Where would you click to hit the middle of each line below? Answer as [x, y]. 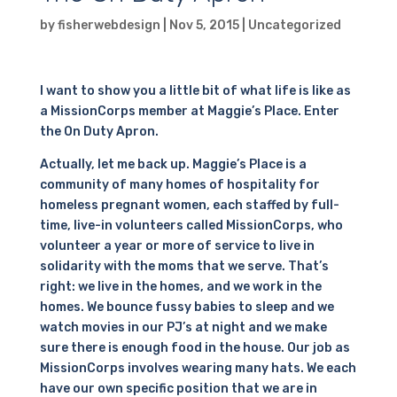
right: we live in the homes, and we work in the [180, 286]
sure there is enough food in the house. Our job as [195, 347]
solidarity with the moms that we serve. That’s [184, 266]
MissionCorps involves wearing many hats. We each [198, 368]
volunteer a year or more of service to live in [177, 245]
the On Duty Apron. [99, 131]
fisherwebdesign [109, 25]
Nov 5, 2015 [204, 25]
